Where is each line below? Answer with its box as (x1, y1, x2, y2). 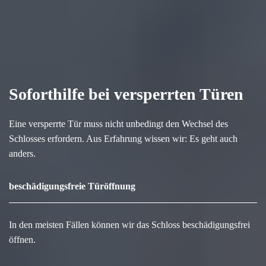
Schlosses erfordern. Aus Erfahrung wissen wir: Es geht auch (9, 134, 237, 144)
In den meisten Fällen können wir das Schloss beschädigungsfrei (9, 220, 250, 230)
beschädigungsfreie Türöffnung (9, 181, 135, 191)
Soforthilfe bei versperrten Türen (9, 85, 243, 103)
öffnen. (9, 235, 36, 245)
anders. (9, 148, 36, 159)
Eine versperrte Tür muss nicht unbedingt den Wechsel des (9, 119, 228, 129)
